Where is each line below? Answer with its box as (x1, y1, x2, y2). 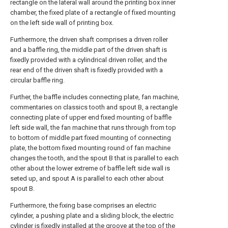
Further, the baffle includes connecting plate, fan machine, (10, 93, 179, 101)
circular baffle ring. (10, 76, 65, 84)
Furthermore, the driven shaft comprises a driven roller (10, 36, 168, 43)
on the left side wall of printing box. (10, 19, 113, 26)
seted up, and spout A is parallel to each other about (10, 175, 164, 182)
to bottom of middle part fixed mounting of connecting (10, 134, 171, 141)
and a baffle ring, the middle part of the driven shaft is (10, 46, 167, 53)
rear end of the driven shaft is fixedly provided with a (10, 66, 163, 74)
